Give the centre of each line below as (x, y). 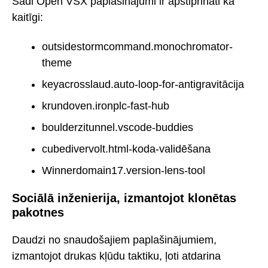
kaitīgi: (28, 17)
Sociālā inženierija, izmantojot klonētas (124, 198)
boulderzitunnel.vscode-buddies (118, 127)
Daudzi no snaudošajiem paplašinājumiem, (114, 240)
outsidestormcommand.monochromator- (137, 46)
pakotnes (38, 212)
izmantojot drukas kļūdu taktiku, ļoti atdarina (116, 256)
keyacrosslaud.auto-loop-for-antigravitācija (143, 84)
